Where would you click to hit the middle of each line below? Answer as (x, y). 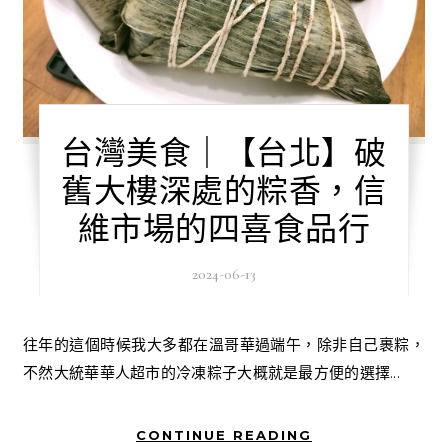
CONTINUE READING (224, 434)
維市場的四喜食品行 (224, 229)
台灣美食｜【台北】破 (224, 153)
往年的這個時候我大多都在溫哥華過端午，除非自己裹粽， (31, 344)
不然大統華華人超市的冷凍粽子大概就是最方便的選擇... (212, 372)
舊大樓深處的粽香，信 (224, 191)
